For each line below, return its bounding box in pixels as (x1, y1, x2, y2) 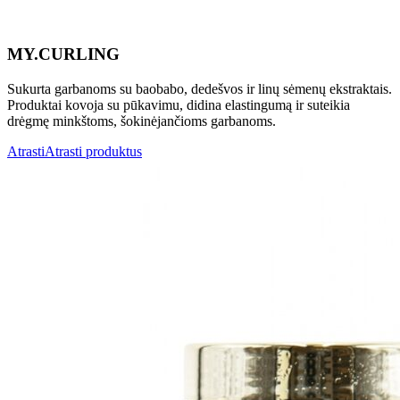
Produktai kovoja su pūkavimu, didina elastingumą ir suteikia (7, 96, 350, 112)
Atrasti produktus (45, 143, 142, 159)
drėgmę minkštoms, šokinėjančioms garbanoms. (7, 112, 276, 129)
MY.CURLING (7, 45, 120, 64)
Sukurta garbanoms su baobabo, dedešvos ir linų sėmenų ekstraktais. (7, 80, 392, 96)
